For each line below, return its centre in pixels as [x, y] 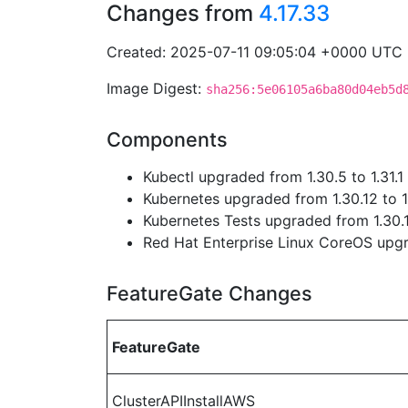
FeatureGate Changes [209, 293]
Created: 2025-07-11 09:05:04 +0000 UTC [255, 52]
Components [167, 139]
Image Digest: [156, 88]
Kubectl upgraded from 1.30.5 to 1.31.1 [273, 177]
